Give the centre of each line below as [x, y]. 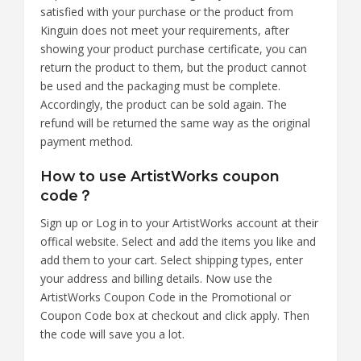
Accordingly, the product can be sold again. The [164, 104]
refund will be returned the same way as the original [175, 122]
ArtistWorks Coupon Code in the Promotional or [166, 297]
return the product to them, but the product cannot [174, 67]
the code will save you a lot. [112, 334]
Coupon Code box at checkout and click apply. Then [175, 315]
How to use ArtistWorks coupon [160, 176]
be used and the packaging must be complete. [160, 85]
